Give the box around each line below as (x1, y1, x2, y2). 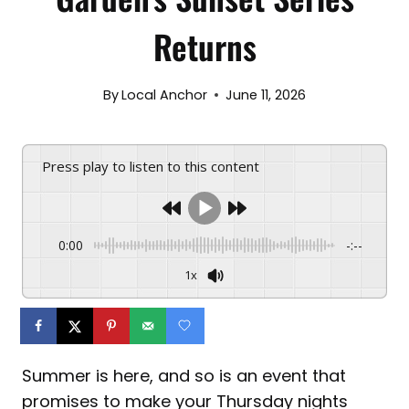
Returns (152, 22, 257, 71)
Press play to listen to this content (51, 156, 259, 175)
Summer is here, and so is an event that (22, 364, 346, 388)
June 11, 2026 (225, 85, 307, 104)
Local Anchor (121, 85, 208, 104)
